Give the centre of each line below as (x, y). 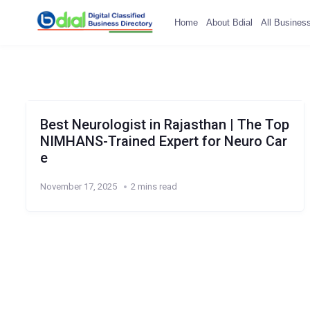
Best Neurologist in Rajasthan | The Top (164, 125)
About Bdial (229, 22)
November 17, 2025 (78, 186)
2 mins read (154, 186)
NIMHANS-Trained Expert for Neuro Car (163, 141)
